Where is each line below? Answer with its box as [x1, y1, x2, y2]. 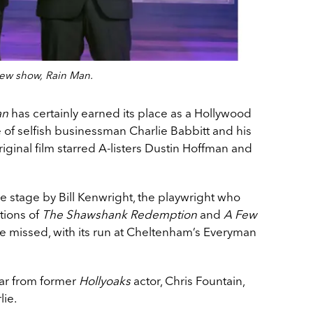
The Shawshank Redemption [42, 206, 197, 221]
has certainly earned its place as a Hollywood [8, 105, 252, 120]
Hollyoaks [79, 272, 131, 288]
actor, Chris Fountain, [131, 272, 245, 288]
